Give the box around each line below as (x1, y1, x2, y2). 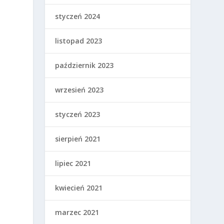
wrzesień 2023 (55, 84, 104, 94)
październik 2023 (55, 60, 114, 70)
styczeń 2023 (55, 109, 100, 119)
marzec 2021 (55, 207, 99, 217)
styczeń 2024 (55, 11, 100, 21)
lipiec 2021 (55, 158, 91, 168)
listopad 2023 (55, 35, 102, 45)
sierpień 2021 (55, 133, 101, 143)
